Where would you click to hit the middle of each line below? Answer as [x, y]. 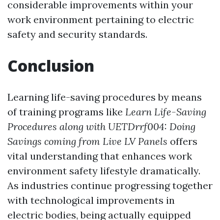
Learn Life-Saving [166, 112]
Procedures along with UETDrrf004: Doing [101, 127]
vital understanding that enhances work [100, 156]
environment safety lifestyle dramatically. [104, 171]
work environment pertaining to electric [101, 20]
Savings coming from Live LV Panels [87, 141]
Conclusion [51, 66]
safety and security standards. [77, 34]
